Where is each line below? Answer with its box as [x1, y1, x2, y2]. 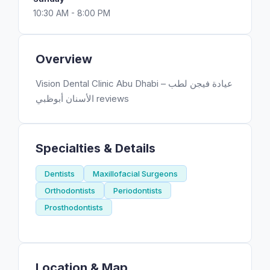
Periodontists [113, 186, 162, 195]
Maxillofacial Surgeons [93, 169, 178, 178]
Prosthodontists [45, 202, 103, 212]
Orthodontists [45, 186, 95, 195]
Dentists [45, 169, 75, 178]
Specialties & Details [36, 141, 155, 155]
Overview [36, 52, 92, 66]
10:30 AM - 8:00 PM [33, 8, 110, 18]
